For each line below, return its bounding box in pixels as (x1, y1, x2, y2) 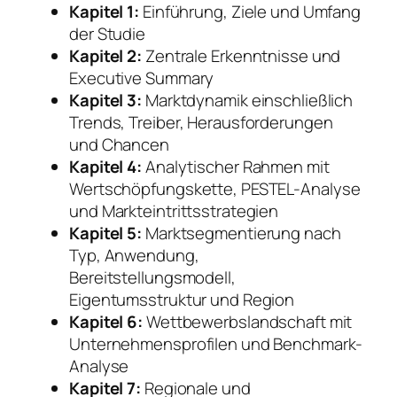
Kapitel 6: (69, 310, 143, 334)
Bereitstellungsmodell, (69, 266, 236, 290)
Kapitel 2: (69, 44, 142, 68)
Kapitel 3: (69, 89, 142, 113)
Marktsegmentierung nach (142, 222, 341, 245)
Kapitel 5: (69, 222, 142, 245)
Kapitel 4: (69, 155, 142, 179)
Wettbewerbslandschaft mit (143, 310, 353, 334)
